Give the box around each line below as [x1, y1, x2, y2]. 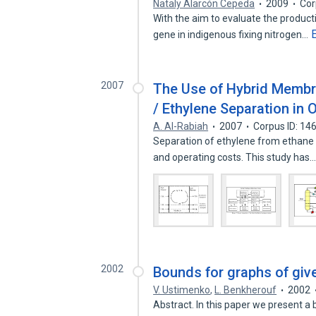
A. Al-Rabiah [153, 121, 209, 132]
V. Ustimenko [153, 284, 211, 296]
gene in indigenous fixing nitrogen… [153, 29, 311, 40]
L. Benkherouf [214, 284, 277, 296]
